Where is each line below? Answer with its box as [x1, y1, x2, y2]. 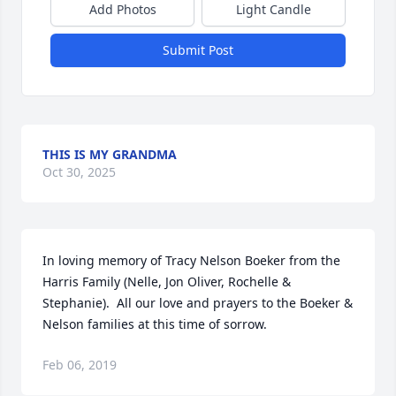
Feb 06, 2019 [42, 356, 117, 373]
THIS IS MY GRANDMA [42, 146, 177, 163]
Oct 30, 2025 [42, 164, 116, 180]
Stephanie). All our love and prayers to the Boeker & [42, 294, 353, 311]
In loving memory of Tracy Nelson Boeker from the [42, 252, 340, 269]
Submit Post [163, 42, 233, 58]
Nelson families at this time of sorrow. [42, 316, 267, 332]
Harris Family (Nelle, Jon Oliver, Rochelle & [42, 273, 291, 290]
